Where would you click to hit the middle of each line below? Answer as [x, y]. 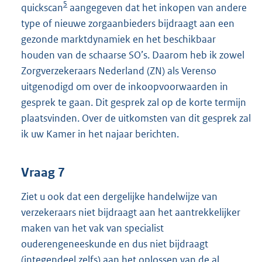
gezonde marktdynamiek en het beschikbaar [118, 39]
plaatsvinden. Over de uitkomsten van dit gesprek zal [136, 118]
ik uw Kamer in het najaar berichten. [100, 134]
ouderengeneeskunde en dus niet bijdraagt [115, 244]
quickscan [42, 8]
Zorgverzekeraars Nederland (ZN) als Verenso [119, 71]
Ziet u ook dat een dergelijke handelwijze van [119, 196]
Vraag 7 [43, 172]
